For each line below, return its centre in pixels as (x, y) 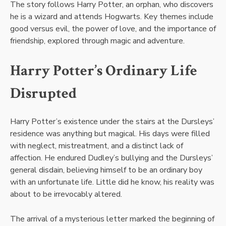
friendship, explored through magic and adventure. (97, 41)
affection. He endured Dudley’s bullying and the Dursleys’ (111, 158)
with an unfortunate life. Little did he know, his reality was (112, 182)
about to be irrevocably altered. (66, 194)
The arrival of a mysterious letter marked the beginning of (112, 219)
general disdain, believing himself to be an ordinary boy (106, 170)
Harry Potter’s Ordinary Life (104, 71)
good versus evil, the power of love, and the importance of (113, 29)
